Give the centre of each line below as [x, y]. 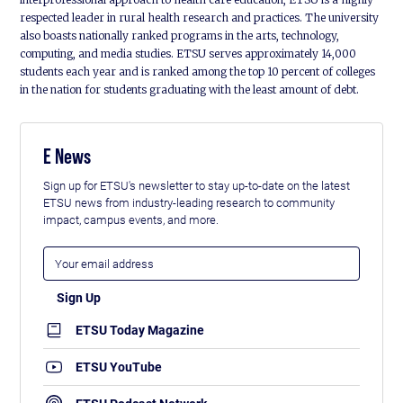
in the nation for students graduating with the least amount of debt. [190, 90]
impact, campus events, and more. [131, 219]
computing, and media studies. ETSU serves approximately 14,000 [188, 54]
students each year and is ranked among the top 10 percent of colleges [198, 72]
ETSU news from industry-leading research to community [189, 202]
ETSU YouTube [119, 367]
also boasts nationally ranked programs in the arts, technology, [180, 36]
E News [67, 157]
